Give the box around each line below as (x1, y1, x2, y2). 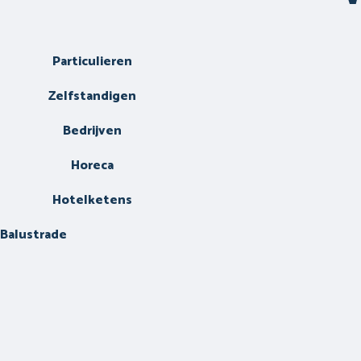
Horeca (70, 155, 114, 177)
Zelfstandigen (48, 85, 136, 108)
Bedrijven (62, 120, 122, 143)
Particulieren (52, 51, 132, 73)
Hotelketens (52, 189, 132, 212)
